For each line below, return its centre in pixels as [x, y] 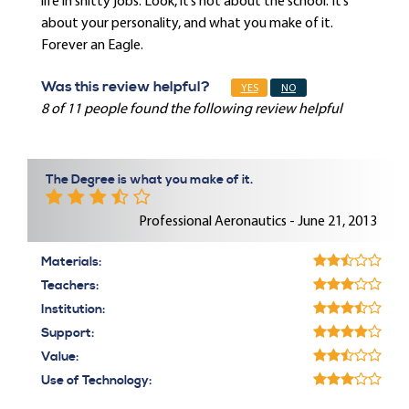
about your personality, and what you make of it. [187, 24]
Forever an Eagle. [92, 46]
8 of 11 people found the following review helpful [192, 110]
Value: [60, 357]
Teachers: [70, 286]
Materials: [71, 262]
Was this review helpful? [126, 87]
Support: [68, 333]
